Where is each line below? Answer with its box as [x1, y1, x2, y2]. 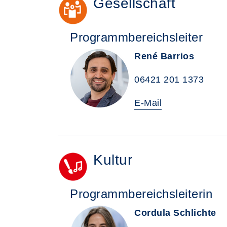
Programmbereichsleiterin [70, 187, 212, 201]
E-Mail [134, 98, 162, 108]
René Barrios [134, 51, 194, 61]
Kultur [93, 152, 132, 168]
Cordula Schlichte [134, 208, 216, 218]
